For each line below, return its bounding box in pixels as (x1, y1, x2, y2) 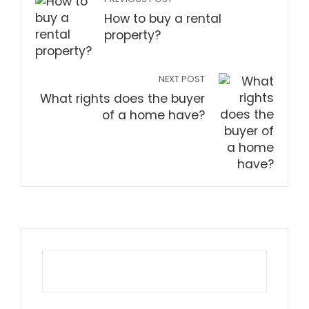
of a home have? (102, 106, 205, 123)
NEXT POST (159, 72, 205, 85)
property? (104, 26, 161, 43)
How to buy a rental (104, 10, 221, 27)
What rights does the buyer (40, 90, 205, 107)
